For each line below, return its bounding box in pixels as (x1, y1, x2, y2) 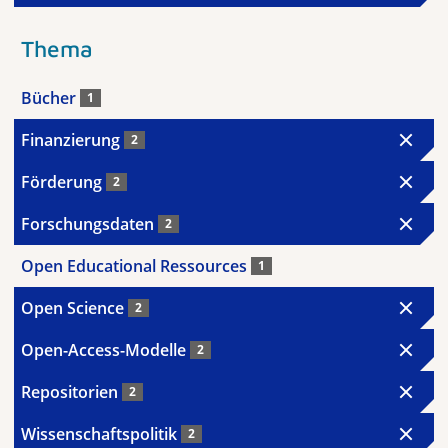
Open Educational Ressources (21, 255, 251, 277)
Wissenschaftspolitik (21, 423, 181, 445)
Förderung (21, 171, 106, 193)
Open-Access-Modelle (21, 339, 190, 361)
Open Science (21, 297, 128, 319)
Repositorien (21, 381, 122, 403)
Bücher (21, 87, 80, 109)
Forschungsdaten (21, 213, 158, 235)
